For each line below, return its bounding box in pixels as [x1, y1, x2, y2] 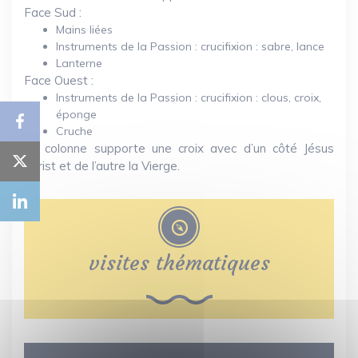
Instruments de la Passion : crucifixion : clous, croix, [56, 90, 321, 105]
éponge [56, 107, 97, 121]
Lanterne [56, 56, 102, 70]
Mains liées [56, 22, 113, 37]
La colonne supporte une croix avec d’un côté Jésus [24, 141, 334, 156]
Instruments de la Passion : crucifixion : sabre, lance [56, 39, 324, 54]
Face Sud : [24, 5, 82, 20]
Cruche [56, 124, 93, 138]
